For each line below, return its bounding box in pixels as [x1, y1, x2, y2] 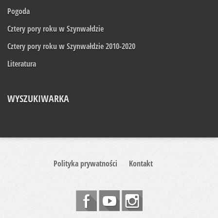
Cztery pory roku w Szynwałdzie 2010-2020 [7, 40, 135, 52]
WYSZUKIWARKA [7, 91, 69, 105]
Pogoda [7, 5, 30, 17]
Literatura [7, 58, 36, 69]
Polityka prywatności [54, 158, 117, 169]
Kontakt [129, 158, 153, 169]
